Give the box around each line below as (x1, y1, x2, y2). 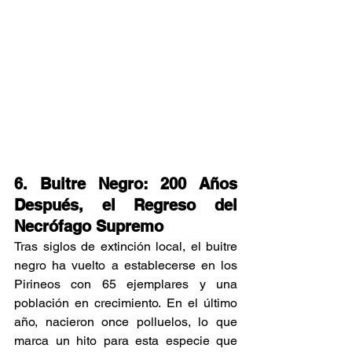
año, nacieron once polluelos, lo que (14, 313, 237, 329)
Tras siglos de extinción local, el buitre (14, 238, 237, 254)
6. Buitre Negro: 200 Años (14, 174, 237, 193)
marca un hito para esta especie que (14, 332, 237, 348)
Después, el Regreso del (14, 195, 237, 214)
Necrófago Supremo (14, 216, 163, 236)
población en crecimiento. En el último (14, 295, 237, 310)
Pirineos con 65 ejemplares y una (14, 276, 237, 291)
